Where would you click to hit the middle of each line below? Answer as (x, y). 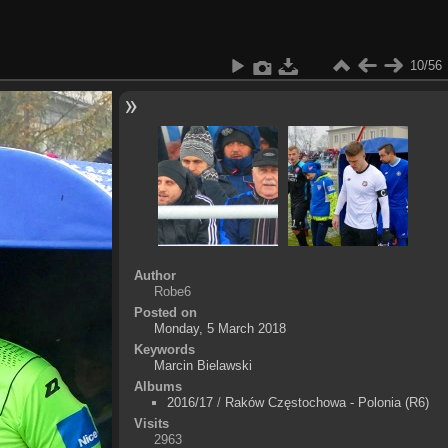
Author (154, 275)
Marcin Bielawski (202, 365)
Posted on (165, 312)
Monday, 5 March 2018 (219, 328)
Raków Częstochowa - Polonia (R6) (326, 402)
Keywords (164, 349)
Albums (157, 386)
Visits (151, 423)
